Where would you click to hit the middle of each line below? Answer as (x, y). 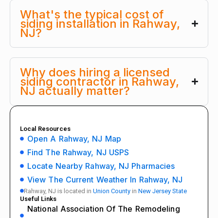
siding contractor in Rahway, (100, 81)
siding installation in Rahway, (100, 23)
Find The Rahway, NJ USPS (78, 152)
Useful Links (38, 199)
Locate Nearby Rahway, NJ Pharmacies (101, 166)
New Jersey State (163, 191)
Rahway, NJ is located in (58, 191)
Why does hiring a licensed (95, 72)
